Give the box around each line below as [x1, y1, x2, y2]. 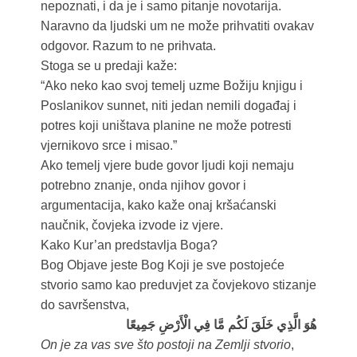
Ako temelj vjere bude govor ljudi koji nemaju [40, 159, 294, 173]
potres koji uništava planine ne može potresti [40, 119, 292, 133]
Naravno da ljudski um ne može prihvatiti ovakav [40, 19, 314, 33]
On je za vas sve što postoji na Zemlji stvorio [40, 338, 291, 352]
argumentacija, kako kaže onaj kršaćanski [40, 198, 277, 213]
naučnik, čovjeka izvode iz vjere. [40, 218, 223, 233]
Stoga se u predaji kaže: [40, 59, 177, 73]
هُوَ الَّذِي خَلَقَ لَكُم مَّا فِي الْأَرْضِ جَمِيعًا [125, 318, 316, 332]
